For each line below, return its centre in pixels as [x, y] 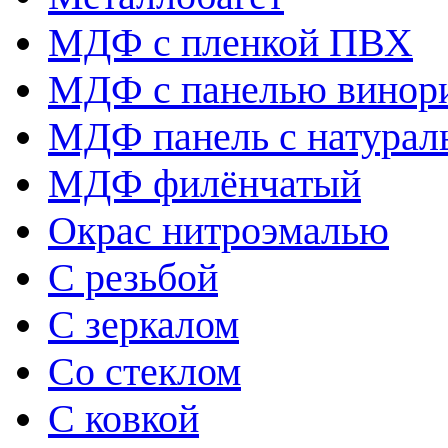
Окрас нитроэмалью [218, 230]
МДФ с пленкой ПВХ [230, 42]
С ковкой [123, 418]
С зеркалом [143, 324]
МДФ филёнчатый [204, 183]
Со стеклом [144, 371]
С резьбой [133, 277]
